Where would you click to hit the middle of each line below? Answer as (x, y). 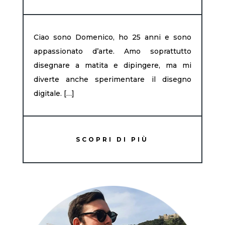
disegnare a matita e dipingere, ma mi (113, 65)
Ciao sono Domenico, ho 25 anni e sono (113, 37)
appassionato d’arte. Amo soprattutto (113, 51)
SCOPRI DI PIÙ (113, 139)
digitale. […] (54, 93)
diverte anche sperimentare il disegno (113, 79)
